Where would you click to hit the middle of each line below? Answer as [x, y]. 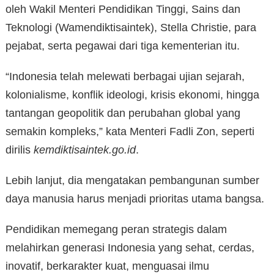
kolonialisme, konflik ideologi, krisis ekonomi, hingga [132, 95]
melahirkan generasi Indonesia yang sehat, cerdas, [130, 248]
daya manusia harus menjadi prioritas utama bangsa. [135, 199]
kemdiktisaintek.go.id [85, 150]
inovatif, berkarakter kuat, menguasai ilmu [107, 266]
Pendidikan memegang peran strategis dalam [116, 230]
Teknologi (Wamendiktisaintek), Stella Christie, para [131, 28]
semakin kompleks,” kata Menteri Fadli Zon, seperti [130, 132]
